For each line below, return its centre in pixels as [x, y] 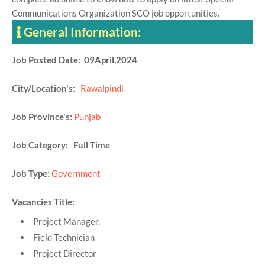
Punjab [87, 117]
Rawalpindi [102, 88]
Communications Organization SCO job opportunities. [116, 13]
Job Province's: [42, 117]
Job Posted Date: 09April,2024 [75, 60]
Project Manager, [67, 222]
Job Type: [31, 174]
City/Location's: [46, 88]
